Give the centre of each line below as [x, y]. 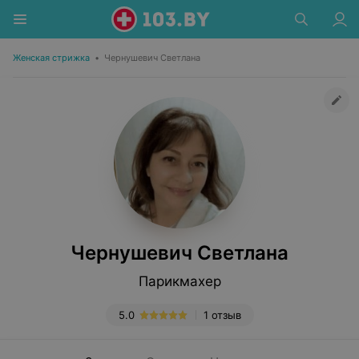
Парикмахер [179, 281]
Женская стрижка [51, 58]
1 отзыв [222, 315]
